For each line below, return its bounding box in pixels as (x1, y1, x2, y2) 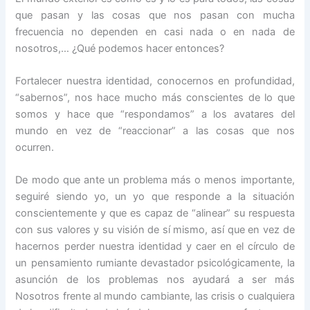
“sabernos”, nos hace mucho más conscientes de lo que (15, 91, 295, 104)
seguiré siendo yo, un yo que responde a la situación (15, 190, 295, 203)
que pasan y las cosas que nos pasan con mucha (15, 8, 295, 21)
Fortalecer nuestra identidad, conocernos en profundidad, (15, 75, 295, 88)
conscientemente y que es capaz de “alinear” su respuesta (15, 207, 295, 220)
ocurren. (15, 141, 55, 154)
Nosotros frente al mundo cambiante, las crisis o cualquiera (15, 290, 295, 303)
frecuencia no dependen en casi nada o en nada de (15, 25, 295, 38)
